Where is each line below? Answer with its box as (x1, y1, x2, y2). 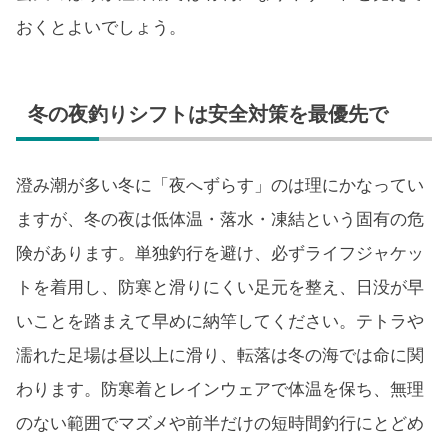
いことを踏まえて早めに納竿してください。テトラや (16, 312, 424, 332)
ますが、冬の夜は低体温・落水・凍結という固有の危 (16, 210, 424, 230)
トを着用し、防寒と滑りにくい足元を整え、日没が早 (16, 278, 424, 298)
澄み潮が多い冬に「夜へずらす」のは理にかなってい (16, 176, 424, 196)
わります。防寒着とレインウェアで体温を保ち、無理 (16, 380, 424, 400)
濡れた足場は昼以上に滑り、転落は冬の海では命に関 (16, 346, 424, 366)
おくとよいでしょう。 (16, 18, 186, 38)
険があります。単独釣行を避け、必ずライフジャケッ (16, 244, 424, 264)
